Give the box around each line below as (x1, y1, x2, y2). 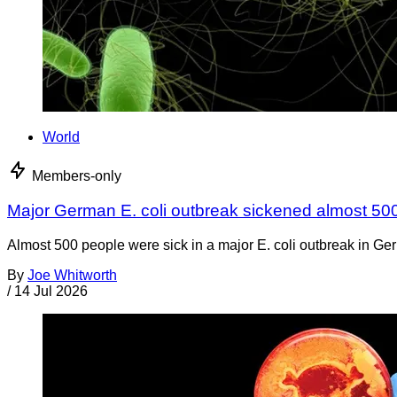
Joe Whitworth (27, 267, 117, 283)
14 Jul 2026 (14, 283, 88, 299)
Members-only (32, 168, 121, 184)
